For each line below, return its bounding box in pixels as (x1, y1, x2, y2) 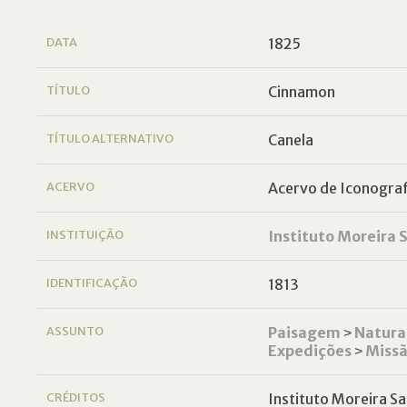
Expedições (267, 342, 352, 360)
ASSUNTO (46, 323, 104, 338)
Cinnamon (267, 83, 335, 101)
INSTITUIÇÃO (46, 227, 124, 242)
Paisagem (267, 323, 341, 342)
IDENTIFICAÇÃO (46, 275, 138, 290)
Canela (267, 131, 313, 149)
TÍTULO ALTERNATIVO (46, 131, 174, 145)
